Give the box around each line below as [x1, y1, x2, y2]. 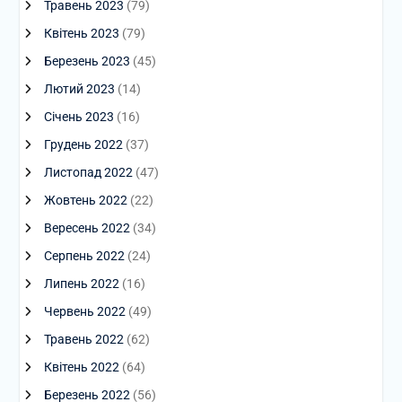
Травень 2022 [43, 332, 124, 346]
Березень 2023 [43, 54, 130, 68]
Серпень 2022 [43, 249, 125, 263]
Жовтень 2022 [43, 193, 127, 207]
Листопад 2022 [43, 165, 133, 179]
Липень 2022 [43, 276, 119, 291]
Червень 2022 [43, 304, 126, 319]
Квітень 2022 [43, 360, 119, 374]
